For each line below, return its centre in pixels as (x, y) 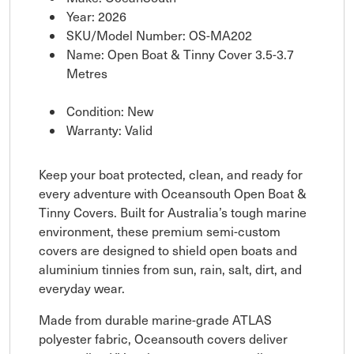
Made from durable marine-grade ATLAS (155, 319)
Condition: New (110, 111)
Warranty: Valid (109, 130)
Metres (87, 73)
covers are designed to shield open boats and (168, 250)
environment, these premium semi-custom (160, 231)
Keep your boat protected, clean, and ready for (171, 174)
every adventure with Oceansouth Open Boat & (173, 193)
